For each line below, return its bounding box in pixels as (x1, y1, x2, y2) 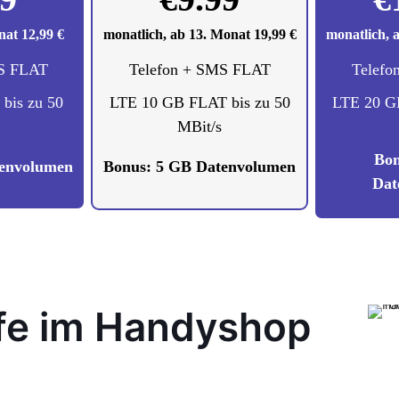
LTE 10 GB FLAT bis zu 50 (109, 94, 290, 111)
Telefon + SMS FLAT (128, 61, 271, 78)
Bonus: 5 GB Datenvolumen (103, 158, 296, 175)
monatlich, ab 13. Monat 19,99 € (102, 27, 297, 42)
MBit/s (177, 118, 222, 135)
